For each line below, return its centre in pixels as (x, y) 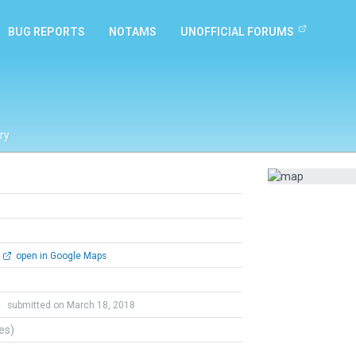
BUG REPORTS (46, 32)
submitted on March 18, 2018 (71, 305)
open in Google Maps (60, 256)
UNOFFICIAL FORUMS (237, 32)
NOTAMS (133, 32)
